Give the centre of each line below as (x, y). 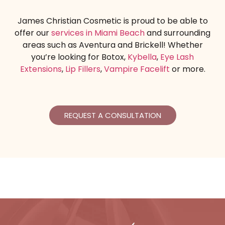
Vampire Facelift (137, 69)
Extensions (41, 69)
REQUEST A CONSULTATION (113, 115)
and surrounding (178, 33)
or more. (187, 69)
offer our (33, 33)
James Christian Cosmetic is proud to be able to (113, 21)
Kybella (142, 57)
